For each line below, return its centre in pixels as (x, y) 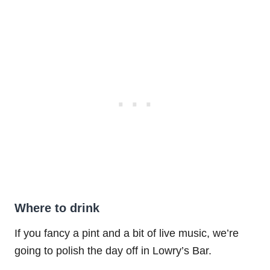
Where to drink (57, 208)
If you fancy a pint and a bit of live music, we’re (127, 233)
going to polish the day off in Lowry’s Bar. (113, 250)
